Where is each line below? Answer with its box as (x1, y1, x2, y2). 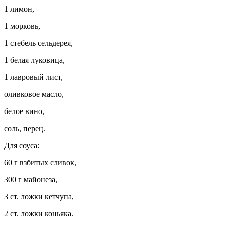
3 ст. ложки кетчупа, (4, 192, 74, 201)
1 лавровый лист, (4, 73, 63, 82)
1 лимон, (4, 5, 34, 14)
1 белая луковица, (4, 56, 65, 65)
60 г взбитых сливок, (4, 158, 76, 167)
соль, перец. (4, 124, 45, 133)
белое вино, (4, 107, 44, 116)
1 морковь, (4, 22, 40, 31)
